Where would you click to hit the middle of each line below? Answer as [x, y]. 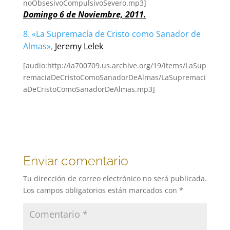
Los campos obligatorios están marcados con [101, 190]
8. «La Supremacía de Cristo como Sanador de [112, 34]
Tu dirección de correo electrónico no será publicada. [115, 179]
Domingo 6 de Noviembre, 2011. [84, 15]
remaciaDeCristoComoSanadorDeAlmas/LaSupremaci [114, 78]
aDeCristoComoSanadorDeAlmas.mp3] [89, 89]
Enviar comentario [75, 161]
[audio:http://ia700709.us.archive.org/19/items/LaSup [114, 66]
